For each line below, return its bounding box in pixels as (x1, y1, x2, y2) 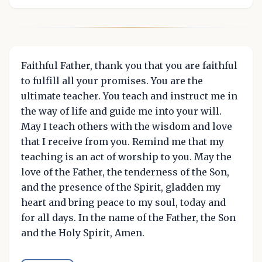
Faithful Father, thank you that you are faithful (21, 60, 237, 72)
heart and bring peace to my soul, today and (21, 196, 226, 209)
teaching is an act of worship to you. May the (21, 151, 232, 163)
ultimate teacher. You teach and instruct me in (21, 90, 237, 102)
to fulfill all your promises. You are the (21, 75, 203, 87)
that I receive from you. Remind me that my (21, 136, 224, 148)
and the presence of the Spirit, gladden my (21, 181, 220, 194)
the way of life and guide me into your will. (21, 105, 222, 118)
